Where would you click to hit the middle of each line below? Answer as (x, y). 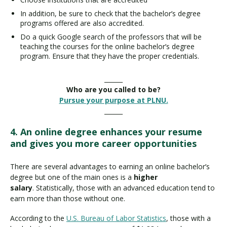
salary (21, 188)
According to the (38, 218)
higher (146, 177)
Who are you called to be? (113, 90)
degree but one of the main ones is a (72, 177)
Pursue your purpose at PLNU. (113, 100)
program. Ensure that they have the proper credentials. (112, 56)
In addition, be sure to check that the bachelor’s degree (110, 13)
